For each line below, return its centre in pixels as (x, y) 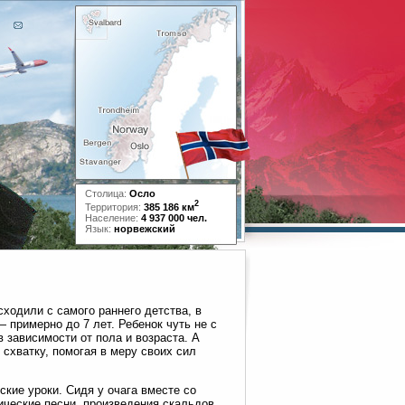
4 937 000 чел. (174, 217)
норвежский (145, 228)
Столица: (107, 193)
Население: (113, 217)
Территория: (114, 207)
